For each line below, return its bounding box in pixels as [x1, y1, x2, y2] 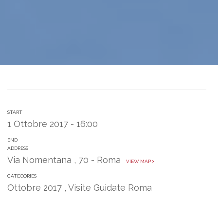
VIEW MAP [123, 159, 152, 164]
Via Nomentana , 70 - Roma [7, 155, 123, 165]
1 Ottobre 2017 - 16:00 [7, 119, 98, 129]
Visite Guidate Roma [68, 182, 152, 193]
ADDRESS [7, 145, 28, 151]
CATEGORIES [7, 173, 36, 179]
